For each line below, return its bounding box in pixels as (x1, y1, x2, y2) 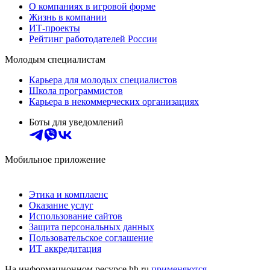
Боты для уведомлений (29, 116, 124, 127)
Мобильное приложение (5, 154, 105, 165)
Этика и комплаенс (29, 189, 108, 199)
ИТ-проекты (29, 22, 80, 33)
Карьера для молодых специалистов (29, 74, 177, 85)
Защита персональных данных (29, 221, 154, 232)
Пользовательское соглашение (29, 232, 153, 243)
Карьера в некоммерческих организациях (29, 96, 199, 107)
